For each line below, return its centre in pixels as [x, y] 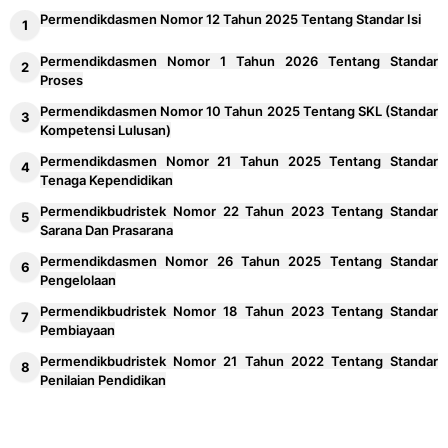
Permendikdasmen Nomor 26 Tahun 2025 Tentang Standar [239, 261]
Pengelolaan [78, 280]
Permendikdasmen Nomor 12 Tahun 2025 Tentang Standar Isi [230, 19]
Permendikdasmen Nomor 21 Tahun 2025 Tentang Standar [239, 161]
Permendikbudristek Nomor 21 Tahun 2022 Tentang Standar [239, 361]
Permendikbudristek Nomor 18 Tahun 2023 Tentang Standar [239, 311]
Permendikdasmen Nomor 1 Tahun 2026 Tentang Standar [239, 61]
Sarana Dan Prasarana [106, 230]
